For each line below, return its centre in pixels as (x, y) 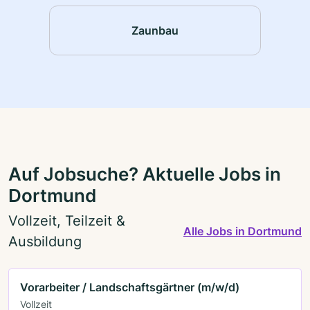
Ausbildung (45, 241)
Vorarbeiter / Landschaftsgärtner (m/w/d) (130, 287)
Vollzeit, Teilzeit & (67, 220)
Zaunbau (155, 30)
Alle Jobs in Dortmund (243, 231)
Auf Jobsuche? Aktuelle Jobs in (145, 174)
